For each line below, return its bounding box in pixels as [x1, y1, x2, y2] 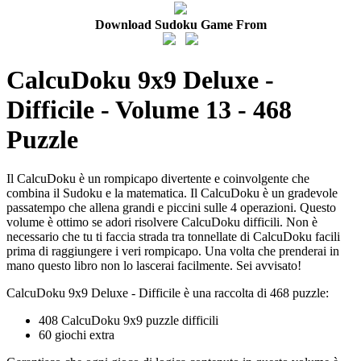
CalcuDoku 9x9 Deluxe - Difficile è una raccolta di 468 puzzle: [6, 286, 329, 301]
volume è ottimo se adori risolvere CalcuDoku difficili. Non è [6, 215, 317, 230]
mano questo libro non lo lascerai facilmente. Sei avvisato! [6, 259, 301, 273]
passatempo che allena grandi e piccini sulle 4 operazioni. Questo [6, 201, 336, 215]
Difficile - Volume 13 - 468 [6, 94, 292, 124]
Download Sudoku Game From [94, 17, 267, 31]
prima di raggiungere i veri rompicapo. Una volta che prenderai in [6, 244, 339, 259]
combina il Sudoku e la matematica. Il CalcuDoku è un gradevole [6, 186, 338, 201]
